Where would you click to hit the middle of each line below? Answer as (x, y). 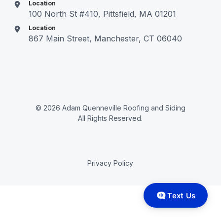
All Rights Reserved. (110, 118)
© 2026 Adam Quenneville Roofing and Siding (110, 108)
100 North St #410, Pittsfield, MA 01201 (103, 14)
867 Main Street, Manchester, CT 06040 (106, 38)
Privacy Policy (110, 163)
